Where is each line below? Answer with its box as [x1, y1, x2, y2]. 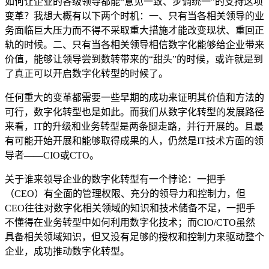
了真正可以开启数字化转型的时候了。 [5, 68, 168, 79]
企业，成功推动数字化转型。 [5, 246, 130, 256]
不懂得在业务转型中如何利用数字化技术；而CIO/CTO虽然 [5, 217, 255, 228]
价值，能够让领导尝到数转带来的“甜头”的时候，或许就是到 [5, 53, 263, 64]
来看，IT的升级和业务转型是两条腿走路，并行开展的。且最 [5, 121, 264, 131]
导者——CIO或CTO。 [5, 150, 99, 160]
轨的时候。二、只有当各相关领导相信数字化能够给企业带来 [5, 39, 264, 50]
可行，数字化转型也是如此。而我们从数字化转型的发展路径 [5, 106, 264, 117]
